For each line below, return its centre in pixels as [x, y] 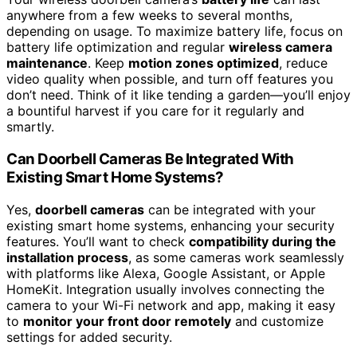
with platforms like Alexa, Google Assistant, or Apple [166, 273]
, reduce [303, 63]
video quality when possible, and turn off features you [170, 79]
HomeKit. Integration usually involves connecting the [165, 289]
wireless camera [280, 47]
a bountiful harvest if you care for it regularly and [155, 111]
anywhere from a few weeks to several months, [149, 16]
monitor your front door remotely [127, 321]
